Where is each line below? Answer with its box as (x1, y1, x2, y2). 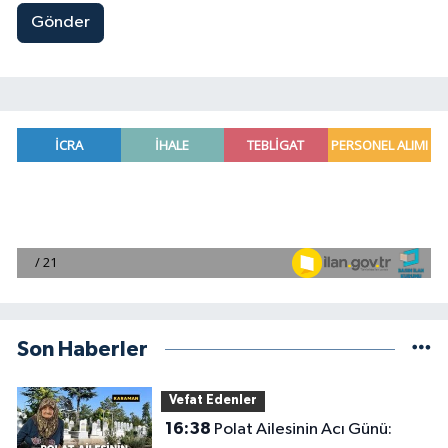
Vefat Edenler (168, 394, 257, 408)
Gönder (30, 14, 90, 32)
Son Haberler (17, 338, 148, 360)
